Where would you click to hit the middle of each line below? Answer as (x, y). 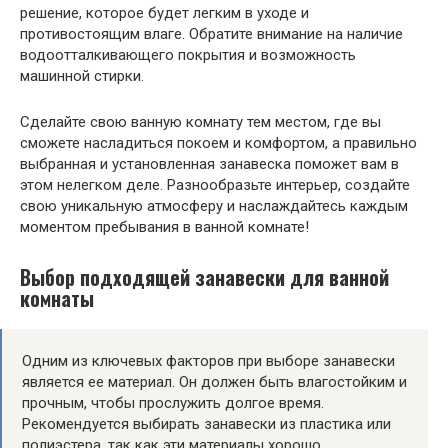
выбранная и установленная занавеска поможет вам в (209, 163)
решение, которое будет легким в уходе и (164, 12)
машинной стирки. (82, 75)
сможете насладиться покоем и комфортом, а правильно (218, 142)
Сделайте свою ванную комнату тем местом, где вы (200, 121)
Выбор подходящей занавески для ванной (204, 278)
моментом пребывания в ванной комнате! (164, 226)
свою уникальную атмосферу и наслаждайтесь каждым (214, 205)
